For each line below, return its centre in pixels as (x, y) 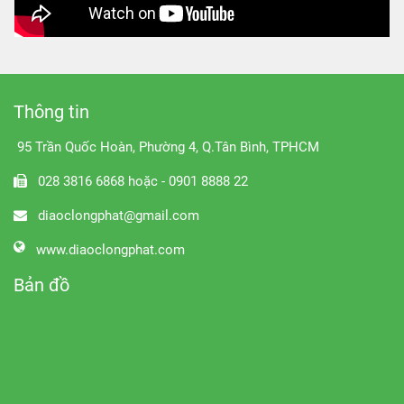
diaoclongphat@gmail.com (119, 215)
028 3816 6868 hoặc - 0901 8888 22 (143, 181)
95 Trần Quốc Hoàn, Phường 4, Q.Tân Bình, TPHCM (166, 147)
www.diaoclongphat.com (110, 249)
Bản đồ (41, 285)
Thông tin (51, 111)
